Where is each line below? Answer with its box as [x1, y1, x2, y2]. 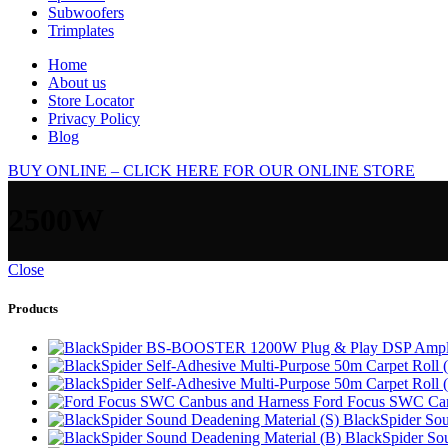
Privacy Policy [48, 110, 140, 127]
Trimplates [48, 22, 114, 39]
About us [48, 74, 106, 91]
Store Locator [48, 92, 134, 109]
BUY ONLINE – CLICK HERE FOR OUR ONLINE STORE [8, 162, 415, 179]
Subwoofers [48, 4, 124, 21]
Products [8, 301, 58, 317]
